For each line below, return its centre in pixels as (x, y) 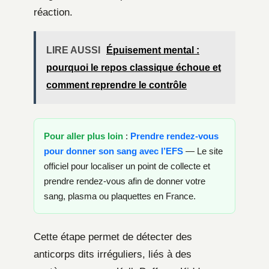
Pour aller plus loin (83, 136)
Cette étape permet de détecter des (113, 237)
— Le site (203, 151)
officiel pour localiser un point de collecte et (127, 166)
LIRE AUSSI (73, 50)
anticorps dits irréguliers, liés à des (113, 255)
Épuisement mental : (153, 50)
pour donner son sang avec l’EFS (113, 151)
